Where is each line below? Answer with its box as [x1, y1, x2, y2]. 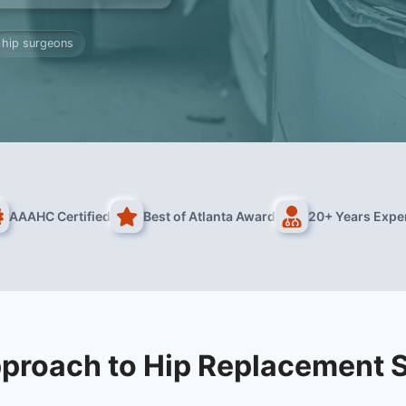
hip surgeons [2, 36, 73, 50]
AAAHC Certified [9, 208, 111, 224]
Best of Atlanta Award [143, 208, 275, 224]
